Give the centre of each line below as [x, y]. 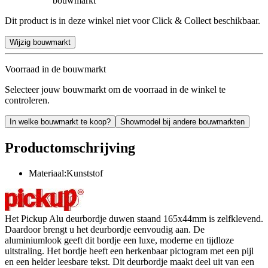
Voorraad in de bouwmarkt [55, 69]
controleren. [27, 100]
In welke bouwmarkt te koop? [60, 121]
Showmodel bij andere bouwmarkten [182, 121]
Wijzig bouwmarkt [40, 42]
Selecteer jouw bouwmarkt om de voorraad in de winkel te [115, 89]
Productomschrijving [70, 147]
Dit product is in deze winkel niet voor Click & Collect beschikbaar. [133, 20]
